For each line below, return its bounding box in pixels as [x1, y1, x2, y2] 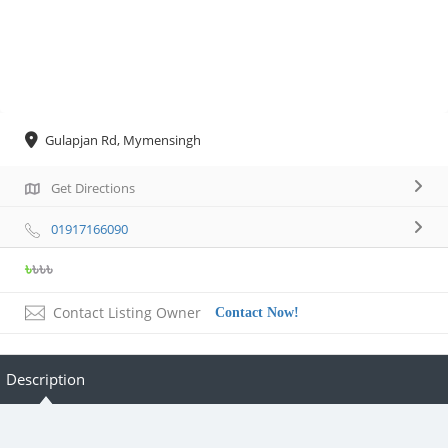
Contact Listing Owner [53, 303, 201, 323]
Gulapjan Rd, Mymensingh [45, 131, 201, 150]
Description [6, 369, 85, 390]
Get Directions [51, 179, 135, 198]
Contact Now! [215, 305, 299, 321]
